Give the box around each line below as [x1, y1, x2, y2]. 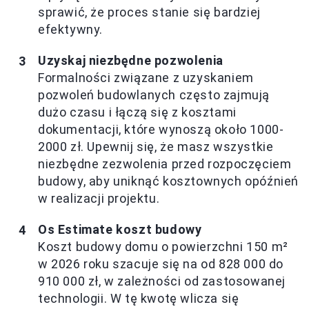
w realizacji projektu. [38, 191, 160, 206]
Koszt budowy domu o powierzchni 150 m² [38, 239, 288, 255]
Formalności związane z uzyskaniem [38, 70, 254, 86]
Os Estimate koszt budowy [38, 222, 202, 237]
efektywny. [38, 22, 103, 37]
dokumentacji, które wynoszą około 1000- [38, 122, 284, 137]
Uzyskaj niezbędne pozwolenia [38, 53, 223, 68]
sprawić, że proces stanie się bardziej [38, 5, 261, 20]
